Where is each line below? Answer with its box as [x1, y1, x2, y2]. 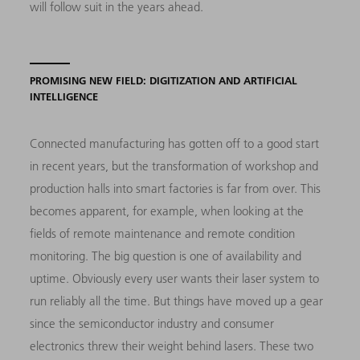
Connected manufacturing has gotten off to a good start [30, 135, 320, 151]
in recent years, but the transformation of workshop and [30, 157, 319, 174]
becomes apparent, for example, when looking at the [30, 202, 305, 219]
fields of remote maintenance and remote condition [30, 225, 296, 241]
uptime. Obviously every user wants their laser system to [30, 270, 320, 286]
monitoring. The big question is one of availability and [30, 247, 302, 264]
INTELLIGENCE [30, 89, 99, 103]
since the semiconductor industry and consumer [30, 315, 275, 331]
